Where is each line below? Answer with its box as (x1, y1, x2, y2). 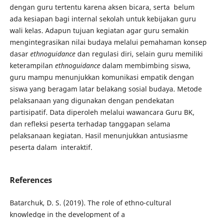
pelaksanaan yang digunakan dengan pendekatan (9, 95, 174, 105)
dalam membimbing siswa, (100, 60, 191, 70)
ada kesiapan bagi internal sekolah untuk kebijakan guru (9, 14, 196, 23)
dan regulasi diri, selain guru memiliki (75, 49, 203, 58)
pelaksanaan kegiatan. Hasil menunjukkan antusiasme (9, 130, 188, 140)
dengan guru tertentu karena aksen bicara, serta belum (9, 2, 195, 12)
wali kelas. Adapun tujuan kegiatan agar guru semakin (9, 25, 189, 35)
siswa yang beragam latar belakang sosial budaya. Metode (9, 84, 202, 93)
